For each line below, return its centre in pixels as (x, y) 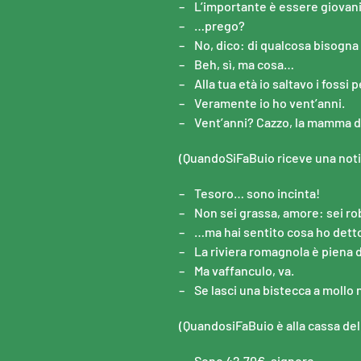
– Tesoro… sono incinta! (249, 193)
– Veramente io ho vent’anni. (262, 103)
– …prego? (212, 25)
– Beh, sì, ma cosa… (237, 64)
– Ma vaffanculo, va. (237, 270)
